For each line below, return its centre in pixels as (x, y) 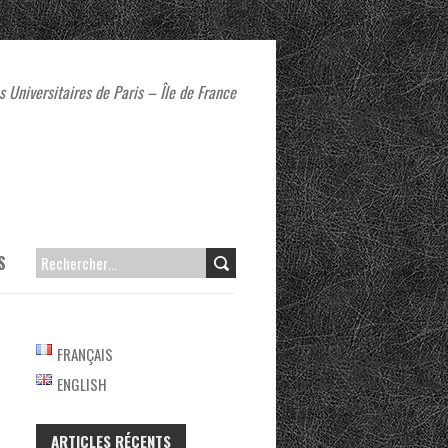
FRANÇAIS (84, 354)
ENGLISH (81, 384)
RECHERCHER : (70, 262)
